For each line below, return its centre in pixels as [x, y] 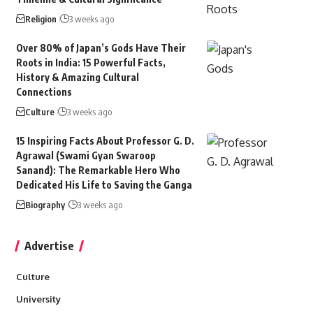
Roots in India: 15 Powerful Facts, [90, 62]
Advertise [49, 246]
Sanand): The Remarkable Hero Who [98, 170]
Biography [45, 204]
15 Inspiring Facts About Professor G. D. [105, 140]
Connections [44, 92]
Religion [41, 19]
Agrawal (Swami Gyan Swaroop [86, 155]
